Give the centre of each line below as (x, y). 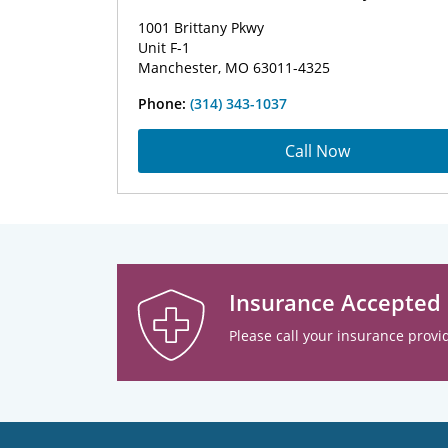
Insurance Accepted (335, 302)
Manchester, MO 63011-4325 (234, 67)
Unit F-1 (164, 47)
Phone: (164, 103)
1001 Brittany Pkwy (201, 27)
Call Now (317, 151)
